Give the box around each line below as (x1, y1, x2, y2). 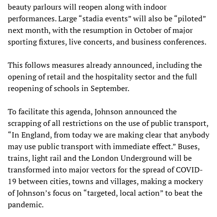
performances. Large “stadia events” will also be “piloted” (8, 13, 206, 24)
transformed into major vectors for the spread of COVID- (8, 164, 203, 175)
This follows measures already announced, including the (8, 59, 202, 70)
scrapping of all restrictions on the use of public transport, (8, 117, 208, 128)
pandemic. (8, 199, 44, 210)
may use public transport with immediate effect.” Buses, (8, 140, 200, 152)
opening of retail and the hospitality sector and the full (8, 71, 197, 82)
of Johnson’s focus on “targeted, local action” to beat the (8, 187, 202, 198)
